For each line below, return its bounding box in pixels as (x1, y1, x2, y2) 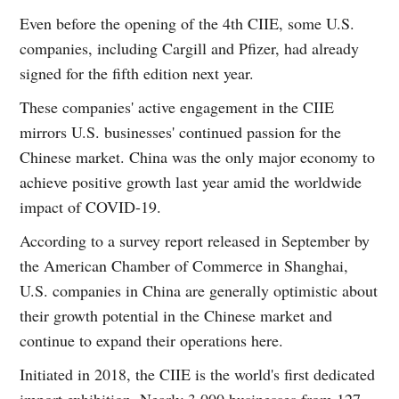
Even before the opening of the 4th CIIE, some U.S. (20, 12, 355, 34)
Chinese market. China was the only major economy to (20, 145, 376, 167)
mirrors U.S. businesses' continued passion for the (20, 120, 342, 142)
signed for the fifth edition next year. (20, 61, 255, 84)
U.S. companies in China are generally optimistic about (20, 279, 379, 301)
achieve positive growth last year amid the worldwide (20, 170, 362, 192)
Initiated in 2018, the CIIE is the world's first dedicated (20, 362, 376, 385)
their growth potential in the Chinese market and (20, 304, 333, 326)
